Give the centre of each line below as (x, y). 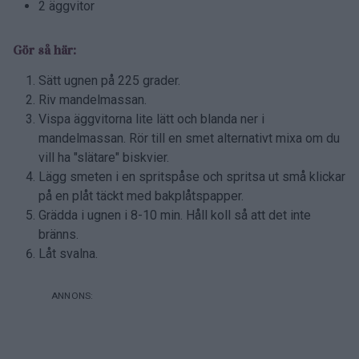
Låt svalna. (68, 253)
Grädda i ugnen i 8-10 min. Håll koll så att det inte (175, 215)
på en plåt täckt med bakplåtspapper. (141, 196)
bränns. (58, 234)
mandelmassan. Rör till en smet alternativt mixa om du (189, 138)
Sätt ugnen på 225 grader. (109, 80)
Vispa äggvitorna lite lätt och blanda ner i (151, 119)
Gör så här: (44, 50)
